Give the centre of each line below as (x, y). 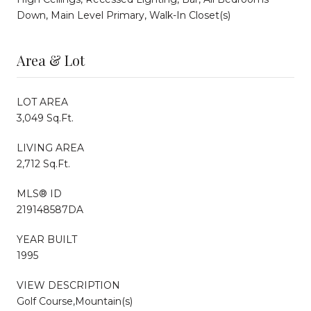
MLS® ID (39, 193)
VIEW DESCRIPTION (68, 285)
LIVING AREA (50, 148)
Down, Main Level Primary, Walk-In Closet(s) (124, 15)
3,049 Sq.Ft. (45, 118)
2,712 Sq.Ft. (43, 163)
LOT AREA (42, 102)
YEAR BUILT (47, 239)
